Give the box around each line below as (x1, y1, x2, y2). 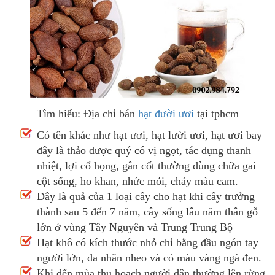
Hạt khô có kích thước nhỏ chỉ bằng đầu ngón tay (37, 236, 258, 249)
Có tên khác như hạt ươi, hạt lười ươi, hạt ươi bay (37, 129, 262, 142)
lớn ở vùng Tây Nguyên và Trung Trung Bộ (37, 221, 233, 234)
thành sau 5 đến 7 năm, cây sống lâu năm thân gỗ (37, 206, 258, 219)
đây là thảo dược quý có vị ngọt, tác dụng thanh (37, 144, 251, 157)
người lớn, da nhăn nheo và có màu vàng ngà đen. (37, 252, 261, 265)
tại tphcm (193, 107, 239, 120)
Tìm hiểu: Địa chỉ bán (36, 107, 138, 120)
